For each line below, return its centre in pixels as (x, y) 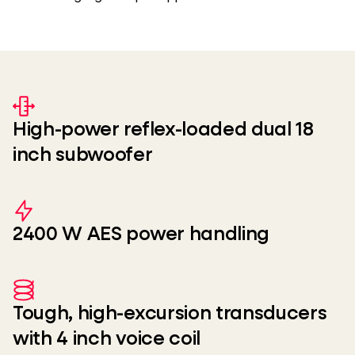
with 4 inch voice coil (107, 339)
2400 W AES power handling (141, 235)
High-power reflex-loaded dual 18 (163, 130)
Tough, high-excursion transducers (170, 314)
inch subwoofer (83, 155)
